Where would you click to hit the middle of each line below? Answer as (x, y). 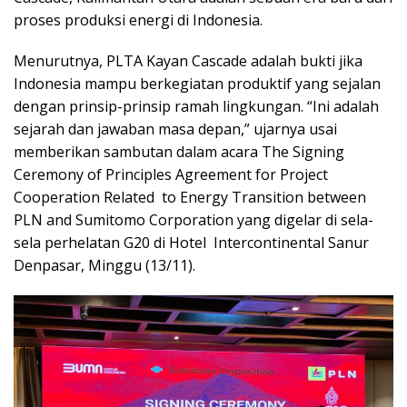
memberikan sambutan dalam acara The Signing (181, 151)
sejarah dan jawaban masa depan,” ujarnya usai (175, 129)
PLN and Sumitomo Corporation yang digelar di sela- (194, 219)
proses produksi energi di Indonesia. (138, 20)
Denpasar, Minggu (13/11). (104, 265)
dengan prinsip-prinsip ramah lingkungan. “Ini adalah (196, 106)
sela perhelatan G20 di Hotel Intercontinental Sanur (191, 242)
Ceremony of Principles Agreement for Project (171, 174)
